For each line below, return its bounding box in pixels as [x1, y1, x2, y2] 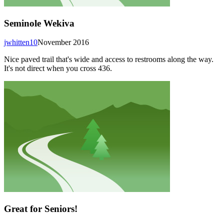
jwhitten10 [4, 38, 37, 47]
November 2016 [37, 38, 89, 47]
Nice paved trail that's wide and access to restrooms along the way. [4, 55, 213, 64]
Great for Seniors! [4, 203, 77, 214]
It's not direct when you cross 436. [4, 64, 112, 73]
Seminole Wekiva [4, 17, 74, 28]
